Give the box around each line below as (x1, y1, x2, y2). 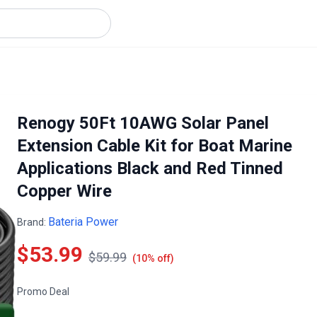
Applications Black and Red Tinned (17, 158, 283, 178)
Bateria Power (48, 215, 118, 229)
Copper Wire (17, 181, 112, 201)
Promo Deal (17, 286, 69, 297)
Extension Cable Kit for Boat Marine (17, 136, 292, 156)
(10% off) (132, 253, 174, 264)
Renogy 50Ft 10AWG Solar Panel (17, 113, 269, 133)
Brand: (17, 217, 48, 228)
